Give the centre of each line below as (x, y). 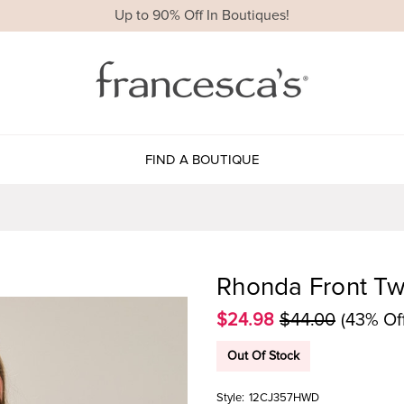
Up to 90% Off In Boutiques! (202, 16)
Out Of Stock (263, 355)
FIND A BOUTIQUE (202, 159)
